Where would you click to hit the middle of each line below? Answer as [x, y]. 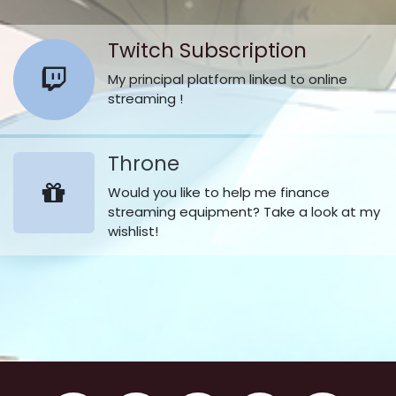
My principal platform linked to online [228, 79]
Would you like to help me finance [219, 192]
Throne [144, 164]
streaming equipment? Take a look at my [244, 212]
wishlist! [133, 231]
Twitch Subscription [207, 50]
